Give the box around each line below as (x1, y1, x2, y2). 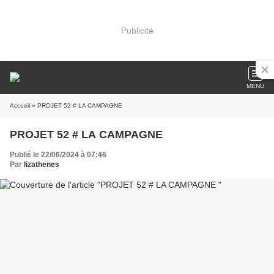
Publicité (120, 25, 154, 35)
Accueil (10, 102, 30, 109)
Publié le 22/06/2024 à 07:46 (10, 150, 106, 159)
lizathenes (24, 160, 59, 169)
